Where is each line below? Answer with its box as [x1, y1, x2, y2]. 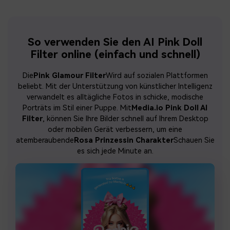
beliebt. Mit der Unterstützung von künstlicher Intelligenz [17, 82, 213, 91]
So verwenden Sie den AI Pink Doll [28, 36, 202, 49]
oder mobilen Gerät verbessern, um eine [48, 125, 182, 135]
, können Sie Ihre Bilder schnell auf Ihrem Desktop [42, 114, 208, 124]
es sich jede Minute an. [76, 147, 154, 156]
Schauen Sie [173, 136, 215, 145]
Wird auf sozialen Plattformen [105, 71, 208, 81]
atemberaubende [15, 136, 74, 145]
